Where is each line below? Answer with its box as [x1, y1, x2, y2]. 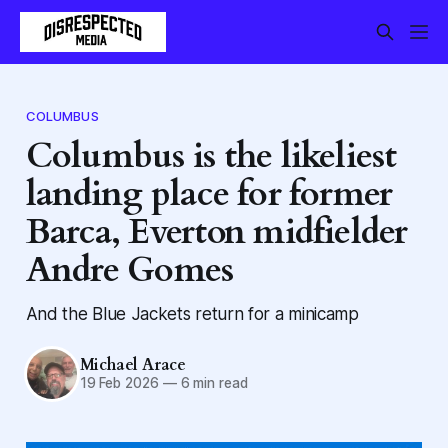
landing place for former [25, 170, 393, 218]
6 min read [176, 375, 248, 392]
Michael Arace [79, 354, 186, 377]
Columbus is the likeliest [25, 132, 397, 180]
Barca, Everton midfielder [25, 208, 408, 256]
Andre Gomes [25, 246, 234, 294]
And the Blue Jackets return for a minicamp [25, 302, 359, 324]
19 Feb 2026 [79, 375, 159, 392]
